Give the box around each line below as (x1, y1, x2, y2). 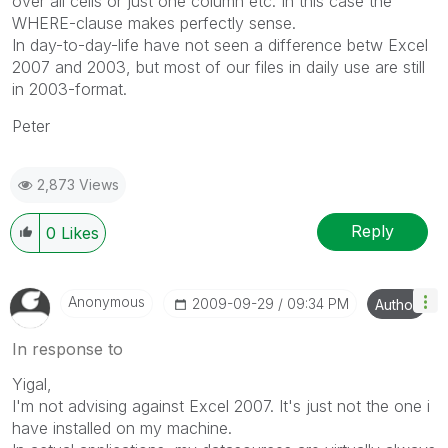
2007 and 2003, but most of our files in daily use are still (12, 56, 425, 77)
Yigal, (12, 373, 52, 394)
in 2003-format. (12, 78, 127, 99)
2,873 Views (37, 175, 119, 193)
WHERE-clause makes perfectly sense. (12, 12, 296, 33)
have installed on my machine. (12, 417, 232, 438)
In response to (12, 338, 123, 359)
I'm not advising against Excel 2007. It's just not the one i (12, 395, 430, 416)
